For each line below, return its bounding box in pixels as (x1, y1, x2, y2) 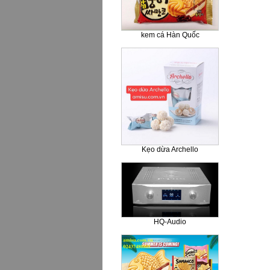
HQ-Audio (154, 217, 186, 226)
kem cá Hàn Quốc (140, 30, 199, 39)
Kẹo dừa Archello (142, 145, 198, 154)
